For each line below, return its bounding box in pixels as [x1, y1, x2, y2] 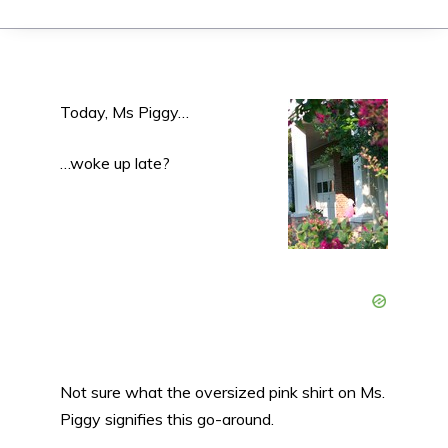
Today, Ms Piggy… [60, 101, 189, 122]
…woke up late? [60, 152, 170, 173]
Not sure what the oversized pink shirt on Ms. [60, 381, 385, 402]
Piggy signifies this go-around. [60, 408, 274, 429]
